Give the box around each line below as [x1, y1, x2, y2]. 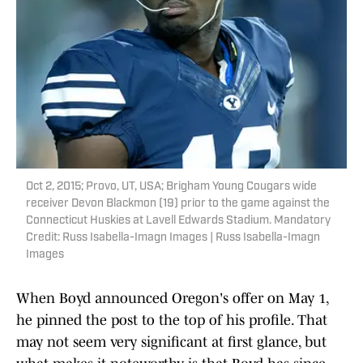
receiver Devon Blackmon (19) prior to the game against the [26, 198, 330, 211]
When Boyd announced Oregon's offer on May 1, [16, 290, 328, 307]
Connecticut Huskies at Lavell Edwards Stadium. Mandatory [26, 215, 331, 228]
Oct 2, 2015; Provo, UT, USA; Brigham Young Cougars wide [26, 181, 317, 194]
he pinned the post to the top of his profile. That [16, 312, 327, 329]
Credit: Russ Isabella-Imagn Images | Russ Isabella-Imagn [26, 232, 320, 245]
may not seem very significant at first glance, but [16, 334, 327, 351]
